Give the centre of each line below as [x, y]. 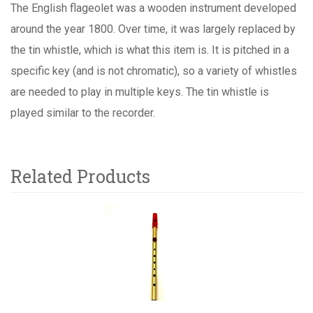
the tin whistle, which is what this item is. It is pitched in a [150, 50]
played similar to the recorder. [83, 113]
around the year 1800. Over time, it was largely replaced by [153, 29]
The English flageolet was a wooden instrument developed [153, 8]
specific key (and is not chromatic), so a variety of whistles [154, 71]
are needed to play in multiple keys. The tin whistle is [140, 92]
